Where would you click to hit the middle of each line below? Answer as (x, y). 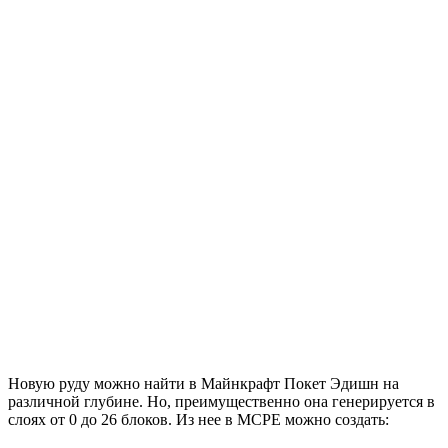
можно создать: (335, 419)
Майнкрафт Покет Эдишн (290, 383)
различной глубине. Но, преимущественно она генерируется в (221, 401)
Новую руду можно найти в (104, 383)
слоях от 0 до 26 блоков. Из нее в (122, 419)
